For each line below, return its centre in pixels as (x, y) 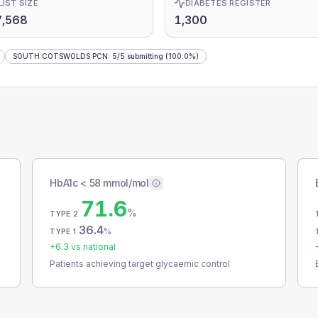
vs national (93, 247)
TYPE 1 (63, 231)
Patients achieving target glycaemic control (140, 264)
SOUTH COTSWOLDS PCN (60, 56)
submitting (144, 56)
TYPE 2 (64, 214)
